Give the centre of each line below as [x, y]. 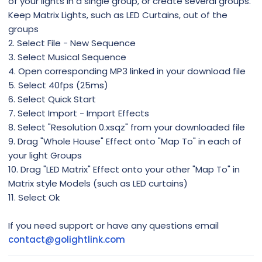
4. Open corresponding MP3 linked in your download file [127, 71]
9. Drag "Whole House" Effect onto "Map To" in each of [125, 142]
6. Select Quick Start [52, 99]
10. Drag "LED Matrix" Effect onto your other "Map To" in [124, 170]
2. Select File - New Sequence [72, 43]
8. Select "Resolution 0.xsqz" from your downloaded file [127, 127]
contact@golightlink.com [67, 240]
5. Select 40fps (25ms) [58, 85]
